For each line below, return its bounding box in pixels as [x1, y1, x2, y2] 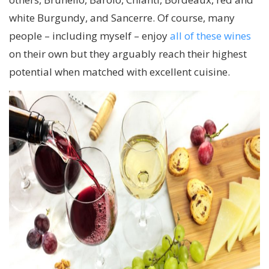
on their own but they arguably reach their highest [9, 47, 247, 61]
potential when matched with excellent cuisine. [9, 65, 230, 79]
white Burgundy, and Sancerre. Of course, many [9, 11, 235, 25]
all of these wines [170, 29, 251, 43]
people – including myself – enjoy [9, 29, 170, 43]
